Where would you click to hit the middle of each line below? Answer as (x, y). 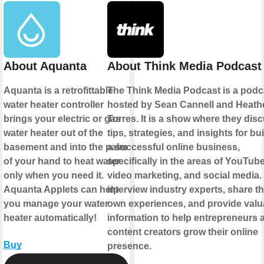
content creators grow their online (183, 232)
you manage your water (56, 203)
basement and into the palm (65, 147)
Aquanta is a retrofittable (58, 90)
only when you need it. (53, 175)
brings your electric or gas (62, 118)
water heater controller (53, 104)
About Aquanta (45, 66)
